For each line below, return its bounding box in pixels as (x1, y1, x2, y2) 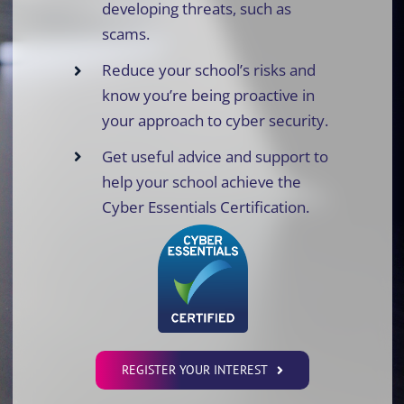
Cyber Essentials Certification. (101, 196, 309, 217)
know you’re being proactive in (101, 84, 315, 106)
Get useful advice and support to (101, 145, 328, 167)
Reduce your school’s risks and (101, 59, 316, 80)
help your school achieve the (101, 170, 301, 192)
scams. (101, 23, 150, 44)
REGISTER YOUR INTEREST (122, 362, 269, 379)
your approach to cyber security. (101, 109, 328, 131)
